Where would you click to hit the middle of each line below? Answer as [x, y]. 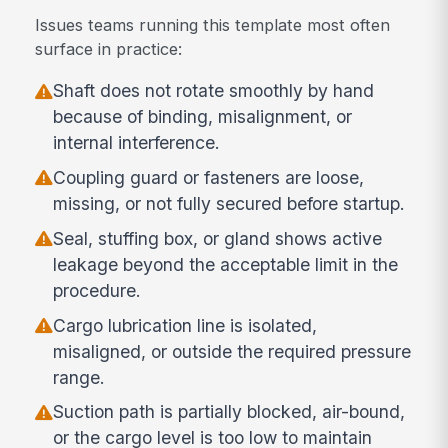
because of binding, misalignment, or [203, 117]
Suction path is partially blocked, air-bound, [229, 412]
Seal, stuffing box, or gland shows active [218, 238]
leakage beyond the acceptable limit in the [226, 264]
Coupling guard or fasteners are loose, [209, 177]
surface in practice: [109, 48]
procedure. [97, 290]
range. [79, 377]
